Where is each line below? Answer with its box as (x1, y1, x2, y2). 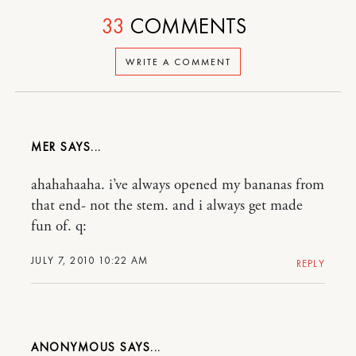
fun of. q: (31, 217, 87, 236)
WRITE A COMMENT (125, 55, 231, 68)
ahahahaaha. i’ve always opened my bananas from (31, 176, 324, 195)
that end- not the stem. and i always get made (31, 196, 303, 215)
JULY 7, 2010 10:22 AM (31, 253, 149, 267)
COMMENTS (125, 12, 247, 40)
